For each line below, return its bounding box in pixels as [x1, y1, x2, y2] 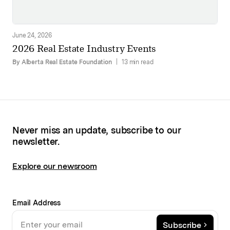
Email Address [12, 199, 61, 207]
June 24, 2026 [12, 31, 52, 40]
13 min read [121, 58, 154, 66]
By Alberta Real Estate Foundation [12, 58, 112, 66]
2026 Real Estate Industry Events [12, 43, 156, 54]
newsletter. [12, 136, 60, 147]
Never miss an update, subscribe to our [12, 125, 182, 136]
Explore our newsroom [12, 161, 97, 171]
